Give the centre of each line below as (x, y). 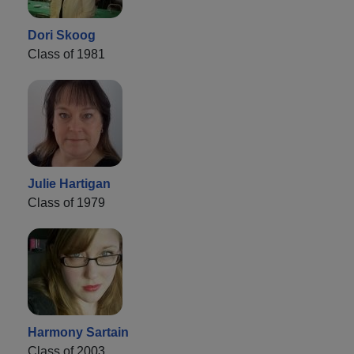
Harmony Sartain (78, 332)
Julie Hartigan (69, 183)
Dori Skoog (62, 35)
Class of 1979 (66, 202)
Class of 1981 (66, 54)
